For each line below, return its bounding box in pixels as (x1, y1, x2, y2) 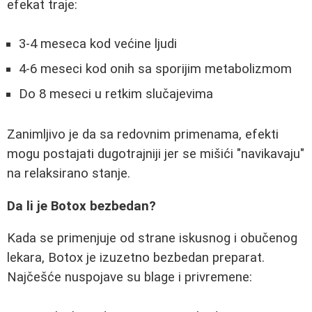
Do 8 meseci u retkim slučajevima (19, 86, 213, 102)
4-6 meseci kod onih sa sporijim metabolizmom (19, 61, 292, 77)
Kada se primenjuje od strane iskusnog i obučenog (7, 231, 297, 247)
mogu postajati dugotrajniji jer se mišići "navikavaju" (7, 146, 304, 162)
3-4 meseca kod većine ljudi (19, 36, 177, 52)
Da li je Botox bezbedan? (7, 198, 156, 214)
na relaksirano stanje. (7, 165, 130, 181)
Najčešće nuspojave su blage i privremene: (7, 270, 252, 286)
